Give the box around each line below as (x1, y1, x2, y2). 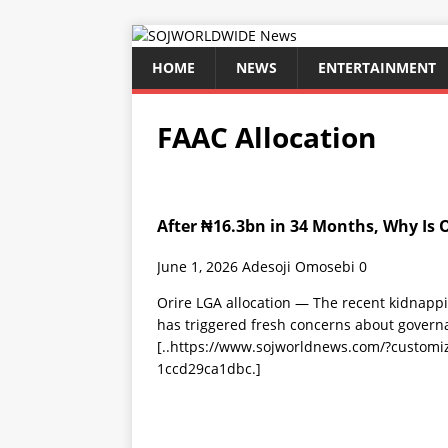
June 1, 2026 (157, 256, 238, 276)
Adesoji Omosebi (242, 256, 355, 276)
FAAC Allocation (157, 118, 376, 156)
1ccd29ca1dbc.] (157, 358, 261, 378)
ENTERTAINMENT (318, 58, 436, 77)
